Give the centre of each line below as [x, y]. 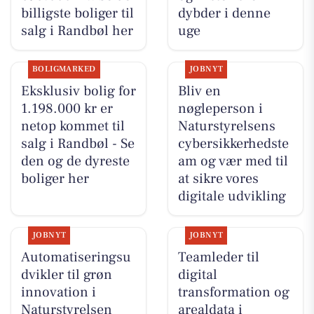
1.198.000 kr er [67, 109]
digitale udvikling [232, 197]
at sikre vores [218, 179]
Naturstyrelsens [226, 127]
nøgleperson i [220, 109]
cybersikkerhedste [233, 144]
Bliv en [199, 91]
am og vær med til [233, 162]
